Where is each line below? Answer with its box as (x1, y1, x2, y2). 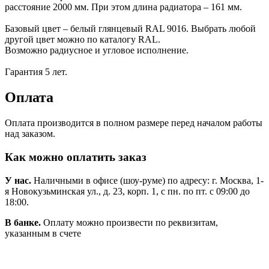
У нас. (5, 175, 31, 186)
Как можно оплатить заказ (5, 150, 147, 163)
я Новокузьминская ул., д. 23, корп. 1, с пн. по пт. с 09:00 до (5, 186, 250, 196)
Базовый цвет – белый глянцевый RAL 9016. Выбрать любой (5, 23, 256, 34)
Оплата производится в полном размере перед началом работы (5, 118, 262, 128)
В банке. (5, 217, 41, 228)
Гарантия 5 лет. (5, 67, 67, 77)
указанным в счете (5, 228, 81, 238)
